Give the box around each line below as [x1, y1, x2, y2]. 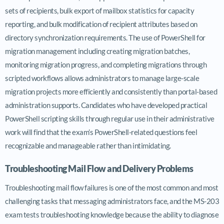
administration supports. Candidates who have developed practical [5, 100, 207, 109]
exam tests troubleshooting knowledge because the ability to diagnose [5, 209, 218, 219]
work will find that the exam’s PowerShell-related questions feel [5, 127, 197, 136]
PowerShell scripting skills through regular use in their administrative [5, 113, 214, 123]
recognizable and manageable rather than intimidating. [5, 140, 171, 150]
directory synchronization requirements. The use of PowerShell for [5, 32, 205, 42]
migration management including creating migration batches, [5, 46, 189, 55]
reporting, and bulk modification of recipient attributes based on [5, 19, 197, 28]
